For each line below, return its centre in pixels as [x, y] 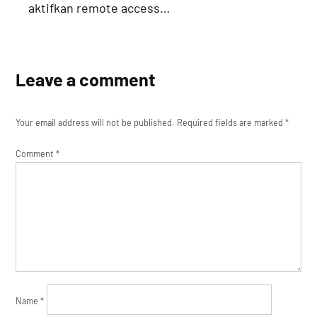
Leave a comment [86, 80]
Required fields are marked [231, 123]
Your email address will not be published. [96, 123]
